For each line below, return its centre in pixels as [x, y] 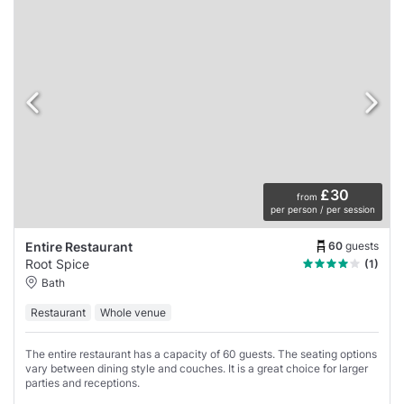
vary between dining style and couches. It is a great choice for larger [197, 369]
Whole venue [133, 313]
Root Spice [57, 264]
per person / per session [323, 210]
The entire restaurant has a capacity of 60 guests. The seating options [201, 354]
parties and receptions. [83, 383]
